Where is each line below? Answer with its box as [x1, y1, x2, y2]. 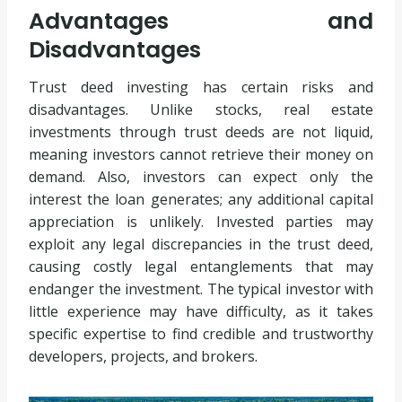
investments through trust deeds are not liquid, [29, 121, 373, 142]
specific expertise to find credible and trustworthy [29, 323, 373, 344]
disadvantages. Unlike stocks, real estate [29, 99, 373, 119]
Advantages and [29, 5, 373, 38]
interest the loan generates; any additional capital [29, 188, 373, 209]
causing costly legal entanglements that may [29, 256, 373, 276]
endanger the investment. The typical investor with [29, 278, 373, 299]
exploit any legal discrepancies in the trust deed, [29, 233, 373, 254]
